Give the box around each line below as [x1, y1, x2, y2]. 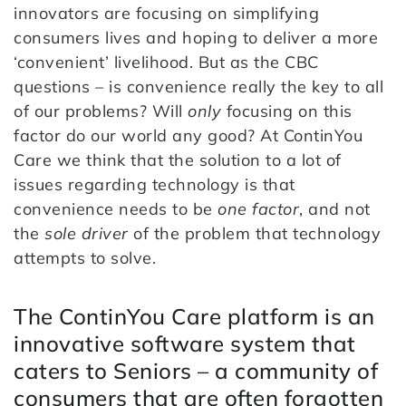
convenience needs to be [14, 198, 217, 220]
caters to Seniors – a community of [14, 357, 378, 385]
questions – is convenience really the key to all [14, 76, 383, 98]
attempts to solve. [14, 247, 156, 269]
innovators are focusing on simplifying [14, 3, 319, 24]
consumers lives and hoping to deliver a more [14, 27, 378, 49]
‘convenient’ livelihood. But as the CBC [14, 52, 319, 73]
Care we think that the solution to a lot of [14, 150, 342, 171]
